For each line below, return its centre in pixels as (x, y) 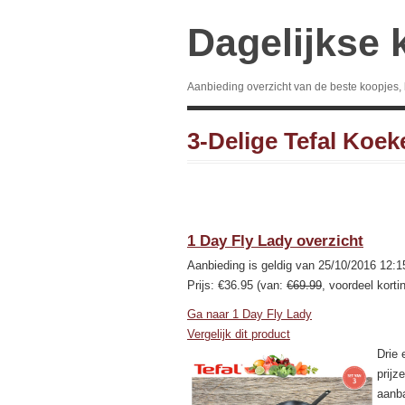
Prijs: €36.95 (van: (237, 285)
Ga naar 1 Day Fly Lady (250, 314)
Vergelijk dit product (239, 334)
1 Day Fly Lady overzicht (275, 241)
